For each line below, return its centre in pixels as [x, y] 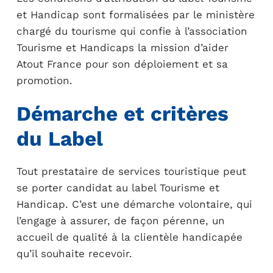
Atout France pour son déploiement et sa [122, 64]
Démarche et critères [122, 114]
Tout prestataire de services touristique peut [131, 171]
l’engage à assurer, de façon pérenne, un [120, 221]
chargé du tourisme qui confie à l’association [132, 31]
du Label [59, 139]
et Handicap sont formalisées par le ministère [135, 15]
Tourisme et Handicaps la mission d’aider [122, 48]
